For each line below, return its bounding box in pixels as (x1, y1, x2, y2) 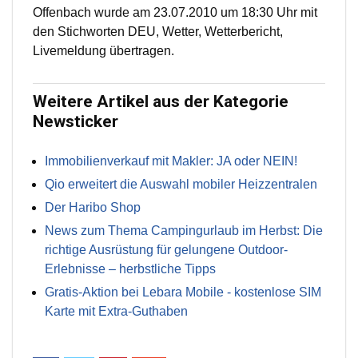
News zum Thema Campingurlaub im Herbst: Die (45, 224, 323, 238)
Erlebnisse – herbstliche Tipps (45, 262, 216, 276)
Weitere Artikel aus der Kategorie (33, 92, 288, 112)
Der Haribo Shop (45, 201, 141, 215)
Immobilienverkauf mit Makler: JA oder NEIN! (45, 154, 297, 169)
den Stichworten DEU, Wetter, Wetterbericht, (33, 25, 283, 39)
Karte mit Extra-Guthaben (45, 304, 188, 319)
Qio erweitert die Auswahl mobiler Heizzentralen (45, 177, 317, 192)
